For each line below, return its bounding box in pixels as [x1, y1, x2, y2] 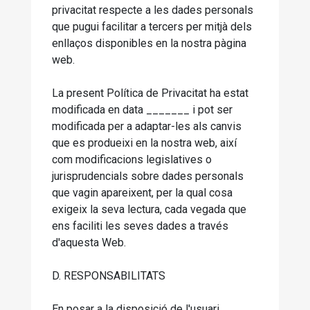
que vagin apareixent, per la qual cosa [52, 186, 232, 199]
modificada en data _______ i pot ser [52, 103, 232, 116]
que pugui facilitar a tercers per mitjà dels [52, 20, 252, 33]
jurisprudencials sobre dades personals [52, 170, 244, 183]
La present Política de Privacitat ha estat [52, 86, 248, 100]
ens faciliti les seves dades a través [52, 219, 228, 232]
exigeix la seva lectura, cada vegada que [52, 203, 246, 216]
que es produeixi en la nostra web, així [52, 136, 237, 149]
